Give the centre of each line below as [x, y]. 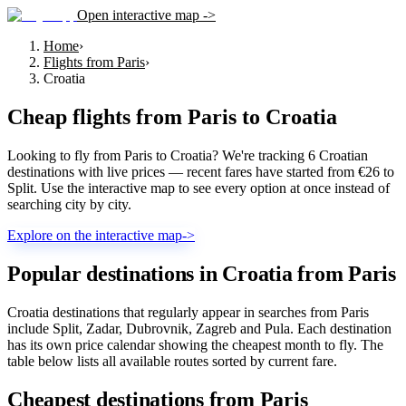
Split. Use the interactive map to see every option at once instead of [198, 188]
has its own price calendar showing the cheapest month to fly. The [195, 344]
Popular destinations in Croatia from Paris [202, 273]
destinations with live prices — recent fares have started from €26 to [201, 171]
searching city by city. [69, 204]
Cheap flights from [97, 116]
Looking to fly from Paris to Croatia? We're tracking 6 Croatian [188, 155]
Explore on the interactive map [95, 235]
